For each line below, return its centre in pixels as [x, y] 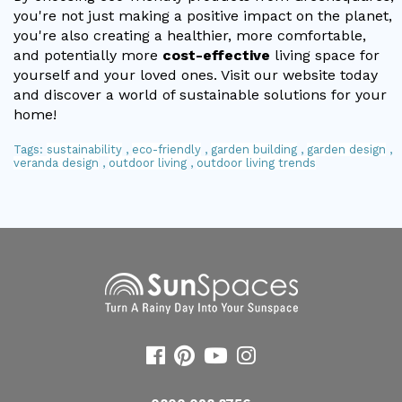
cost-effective [216, 55]
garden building [254, 149]
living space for [325, 55]
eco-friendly [166, 149]
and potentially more [88, 55]
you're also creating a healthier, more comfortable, [190, 35]
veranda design [56, 162]
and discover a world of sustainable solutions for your [200, 94]
